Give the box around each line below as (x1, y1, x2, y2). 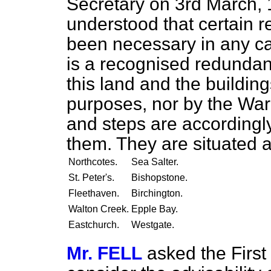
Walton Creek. (68, 204, 129, 214)
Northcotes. (68, 157, 117, 167)
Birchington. (131, 188, 183, 198)
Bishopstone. (131, 172, 188, 183)
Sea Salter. (131, 157, 178, 167)
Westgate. (131, 220, 174, 230)
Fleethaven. (68, 188, 119, 198)
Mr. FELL (67, 243, 142, 263)
